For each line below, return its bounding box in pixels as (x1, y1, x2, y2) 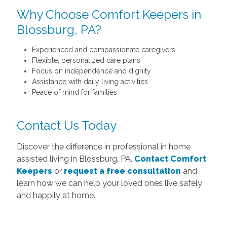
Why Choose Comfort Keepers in (16, 7, 201, 22)
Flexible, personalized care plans (31, 56, 140, 64)
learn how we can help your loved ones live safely (16, 178, 202, 188)
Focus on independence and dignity (31, 66, 151, 75)
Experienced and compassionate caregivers (31, 45, 175, 54)
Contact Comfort (134, 154, 206, 164)
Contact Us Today (16, 118, 117, 133)
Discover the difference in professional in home (16, 141, 191, 152)
